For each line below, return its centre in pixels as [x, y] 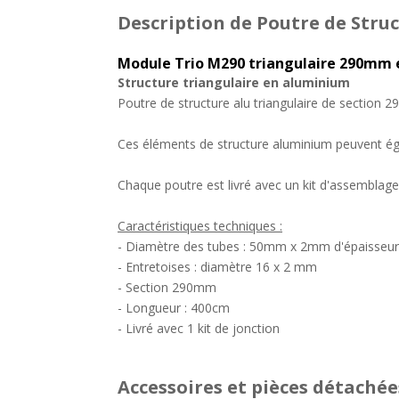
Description [171, 23]
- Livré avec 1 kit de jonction [199, 328]
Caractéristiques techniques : [200, 226]
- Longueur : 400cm [174, 308]
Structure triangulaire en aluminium [234, 82]
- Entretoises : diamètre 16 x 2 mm [217, 267]
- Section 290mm [167, 287]
